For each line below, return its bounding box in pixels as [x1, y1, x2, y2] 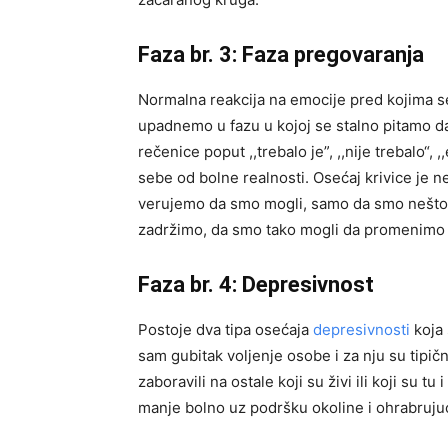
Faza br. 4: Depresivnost [138, 272, 374, 297]
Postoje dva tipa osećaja [138, 320, 313, 339]
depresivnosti [313, 320, 414, 339]
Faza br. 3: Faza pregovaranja [138, 42, 429, 67]
